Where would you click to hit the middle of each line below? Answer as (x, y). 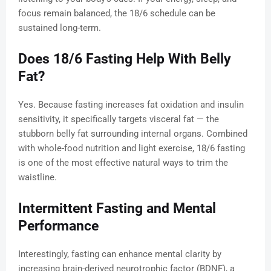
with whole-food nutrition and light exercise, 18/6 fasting (132, 149)
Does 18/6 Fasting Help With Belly (125, 59)
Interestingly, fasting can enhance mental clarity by (120, 254)
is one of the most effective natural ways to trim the (123, 163)
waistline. (38, 178)
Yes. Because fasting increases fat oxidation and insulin (131, 105)
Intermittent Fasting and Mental (117, 209)
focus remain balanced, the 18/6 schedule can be (117, 14)
